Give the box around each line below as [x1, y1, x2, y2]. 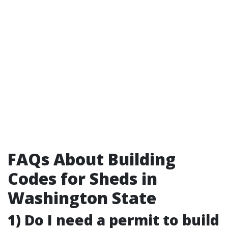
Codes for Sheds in [8, 167, 157, 190]
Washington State [8, 187, 156, 209]
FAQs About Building [8, 148, 176, 170]
